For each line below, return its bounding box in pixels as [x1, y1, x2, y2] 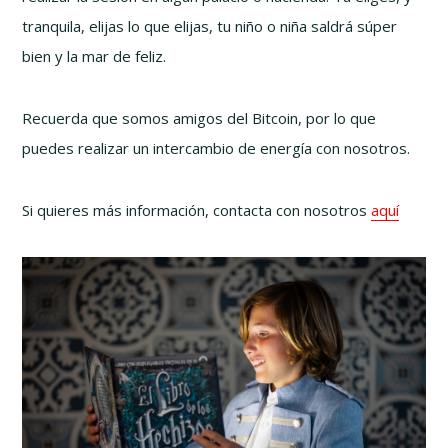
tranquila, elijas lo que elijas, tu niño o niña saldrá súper [22, 15, 398, 36]
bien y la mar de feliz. [22, 45, 167, 66]
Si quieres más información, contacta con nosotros [22, 199, 372, 220]
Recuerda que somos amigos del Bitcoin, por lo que [22, 107, 377, 128]
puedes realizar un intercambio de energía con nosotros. [22, 137, 411, 158]
